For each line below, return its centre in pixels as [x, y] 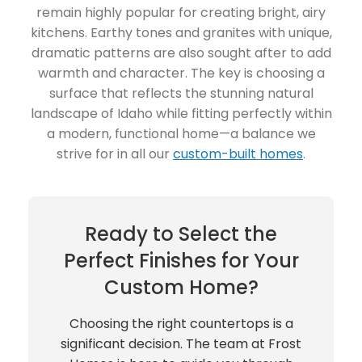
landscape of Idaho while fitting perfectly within [181, 114]
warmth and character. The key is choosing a [181, 74]
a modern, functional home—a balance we [181, 134]
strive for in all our [115, 154]
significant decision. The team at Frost [181, 344]
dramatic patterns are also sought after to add [181, 53]
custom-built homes [238, 154]
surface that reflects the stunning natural [181, 94]
